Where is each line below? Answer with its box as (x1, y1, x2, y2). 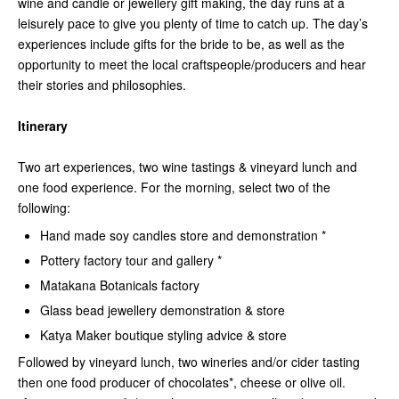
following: (18, 199, 70, 216)
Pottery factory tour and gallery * (40, 251, 222, 269)
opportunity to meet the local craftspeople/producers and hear (18, 55, 366, 73)
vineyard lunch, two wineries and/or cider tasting (89, 353, 360, 370)
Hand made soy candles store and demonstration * (40, 226, 326, 244)
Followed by (18, 353, 85, 370)
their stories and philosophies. (18, 76, 186, 94)
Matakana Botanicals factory (40, 276, 199, 294)
